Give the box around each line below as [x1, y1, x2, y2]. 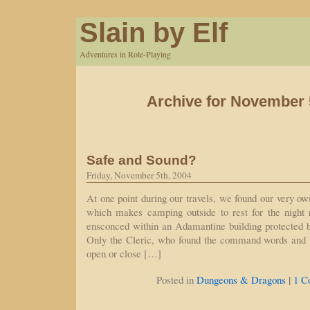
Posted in [156, 273, 197, 286]
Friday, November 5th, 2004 [86, 169, 192, 181]
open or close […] [86, 246, 161, 260]
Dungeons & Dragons [196, 273, 286, 286]
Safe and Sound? [86, 152, 197, 167]
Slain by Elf [80, 17, 228, 48]
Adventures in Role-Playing [80, 48, 171, 60]
